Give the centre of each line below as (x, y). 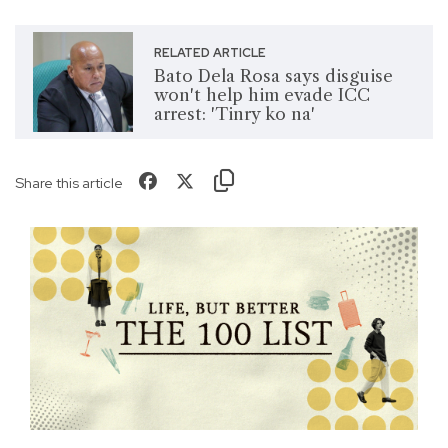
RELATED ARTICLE (209, 53)
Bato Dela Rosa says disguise (273, 76)
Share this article (69, 182)
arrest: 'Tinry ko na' (234, 114)
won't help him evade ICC (261, 95)
